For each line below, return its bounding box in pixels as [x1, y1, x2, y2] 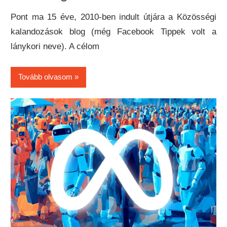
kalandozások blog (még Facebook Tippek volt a [11, 27, 216, 37]
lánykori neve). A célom [11, 42, 100, 52]
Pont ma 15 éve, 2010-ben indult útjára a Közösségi [11, 12, 216, 22]
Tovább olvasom [18, 72, 73, 82]
